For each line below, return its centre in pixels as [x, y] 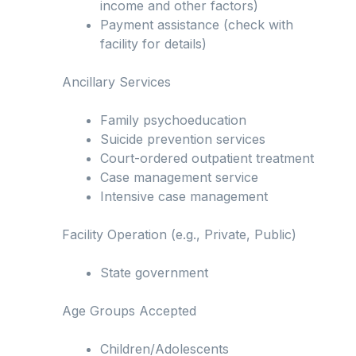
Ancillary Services [116, 82]
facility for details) [153, 44]
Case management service [179, 178]
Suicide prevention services [183, 139]
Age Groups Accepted [129, 311]
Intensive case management [184, 197]
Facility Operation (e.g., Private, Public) [179, 235]
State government [154, 273]
